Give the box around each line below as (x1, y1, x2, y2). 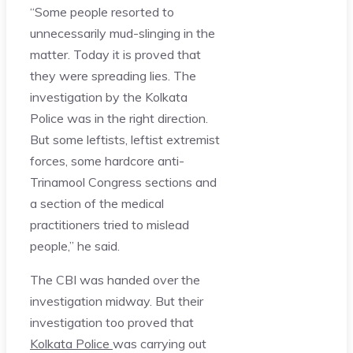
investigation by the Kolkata (30, 88, 188, 105)
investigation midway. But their (30, 292, 203, 309)
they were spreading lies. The (30, 67, 196, 84)
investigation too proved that (30, 314, 194, 330)
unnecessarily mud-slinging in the (30, 24, 215, 41)
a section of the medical (30, 195, 164, 211)
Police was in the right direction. (30, 110, 208, 126)
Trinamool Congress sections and (30, 173, 217, 190)
